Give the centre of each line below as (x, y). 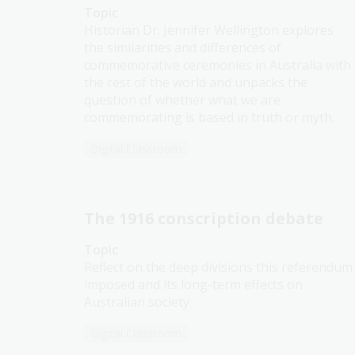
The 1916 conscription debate (204, 218)
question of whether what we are (182, 100)
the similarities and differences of (183, 48)
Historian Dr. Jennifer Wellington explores (209, 30)
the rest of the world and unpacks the (196, 82)
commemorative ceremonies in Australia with (218, 65)
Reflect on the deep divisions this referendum (218, 267)
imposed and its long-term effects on (193, 284)
